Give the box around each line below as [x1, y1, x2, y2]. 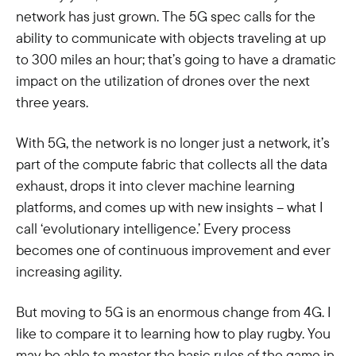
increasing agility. [16, 262, 122, 281]
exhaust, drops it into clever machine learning [16, 176, 295, 195]
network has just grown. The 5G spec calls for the [16, 7, 315, 25]
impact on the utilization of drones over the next [16, 72, 310, 90]
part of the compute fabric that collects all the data [16, 155, 327, 173]
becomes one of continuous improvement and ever [16, 241, 331, 259]
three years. [16, 93, 88, 111]
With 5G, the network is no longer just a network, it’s [16, 133, 330, 152]
